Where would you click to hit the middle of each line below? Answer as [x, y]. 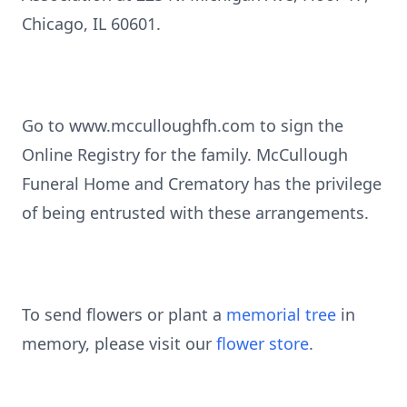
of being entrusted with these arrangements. [195, 213]
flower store [263, 343]
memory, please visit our [119, 343]
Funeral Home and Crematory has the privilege [202, 184]
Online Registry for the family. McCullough [185, 154]
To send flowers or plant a [124, 314]
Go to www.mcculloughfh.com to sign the [183, 125]
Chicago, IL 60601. [91, 24]
